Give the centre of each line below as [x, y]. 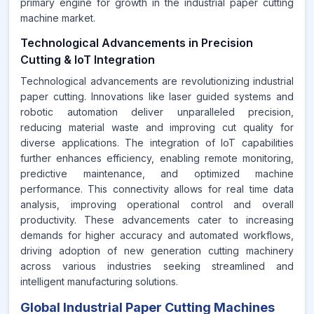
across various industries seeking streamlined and [157, 266]
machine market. [58, 18]
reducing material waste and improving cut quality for [157, 127]
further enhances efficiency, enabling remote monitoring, [157, 158]
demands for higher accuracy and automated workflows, [157, 235]
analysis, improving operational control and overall [157, 204]
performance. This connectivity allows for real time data [157, 189]
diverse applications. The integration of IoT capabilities [157, 143]
